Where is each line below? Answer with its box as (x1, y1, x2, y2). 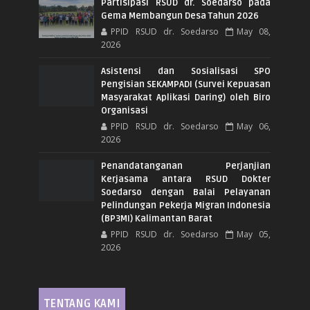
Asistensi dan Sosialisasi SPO (101, 65, 271, 77)
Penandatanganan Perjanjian (101, 160, 271, 172)
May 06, (237, 120, 271, 132)
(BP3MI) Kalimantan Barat (101, 212, 213, 224)
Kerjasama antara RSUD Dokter (101, 173, 271, 185)
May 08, (237, 25, 271, 37)
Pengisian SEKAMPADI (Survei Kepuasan (101, 78, 271, 90)
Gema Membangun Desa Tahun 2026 (101, 10, 259, 21)
